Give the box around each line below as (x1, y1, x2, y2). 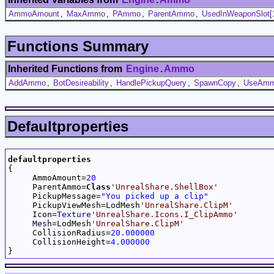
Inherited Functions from (8, 63, 125, 74)
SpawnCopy (194, 78, 236, 87)
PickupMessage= (8, 191, 101, 201)
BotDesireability (53, 78, 109, 87)
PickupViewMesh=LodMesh (8, 200, 140, 210)
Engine (126, 63, 159, 74)
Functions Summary (7, 37, 149, 54)
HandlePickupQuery (116, 78, 187, 87)
